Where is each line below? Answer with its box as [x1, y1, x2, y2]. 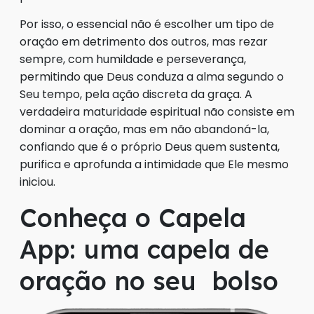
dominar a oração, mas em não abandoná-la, [20, 121, 269, 138]
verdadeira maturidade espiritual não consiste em [20, 104, 294, 121]
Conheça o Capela [20, 202, 246, 234]
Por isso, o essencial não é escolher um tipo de [20, 16, 274, 33]
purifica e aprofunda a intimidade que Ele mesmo [20, 156, 289, 173]
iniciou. [20, 174, 55, 191]
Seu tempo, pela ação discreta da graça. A [20, 86, 252, 103]
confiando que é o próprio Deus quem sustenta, [20, 139, 280, 156]
